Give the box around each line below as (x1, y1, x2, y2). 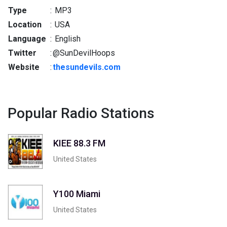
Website (8, 62, 40, 72)
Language (8, 34, 46, 44)
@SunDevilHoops (53, 48, 115, 58)
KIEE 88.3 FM (53, 137, 105, 148)
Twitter (8, 48, 36, 58)
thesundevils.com (53, 62, 121, 72)
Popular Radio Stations (8, 105, 155, 122)
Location (8, 20, 42, 29)
